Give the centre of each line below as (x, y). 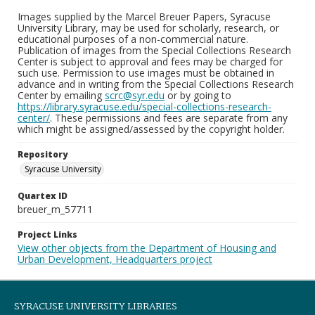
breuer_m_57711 (55, 209)
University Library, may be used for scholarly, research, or (148, 28)
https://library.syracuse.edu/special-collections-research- (144, 107)
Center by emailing (61, 95)
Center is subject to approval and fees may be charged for (150, 62)
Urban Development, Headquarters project (115, 259)
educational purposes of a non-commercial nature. (133, 39)
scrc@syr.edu (135, 95)
